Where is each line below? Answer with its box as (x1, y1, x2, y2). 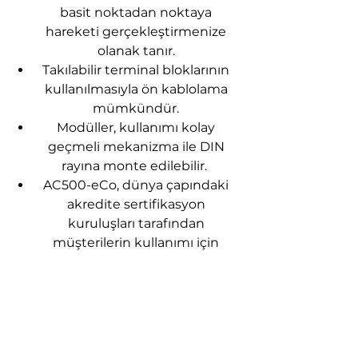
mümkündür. (93, 101, 179, 116)
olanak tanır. (97, 43, 175, 58)
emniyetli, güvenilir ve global (44, 273, 228, 288)
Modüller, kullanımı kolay (57, 120, 215, 135)
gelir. (119, 312, 153, 327)
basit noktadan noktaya (60, 5, 212, 20)
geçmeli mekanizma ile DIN (47, 139, 225, 154)
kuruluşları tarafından (67, 216, 205, 231)
